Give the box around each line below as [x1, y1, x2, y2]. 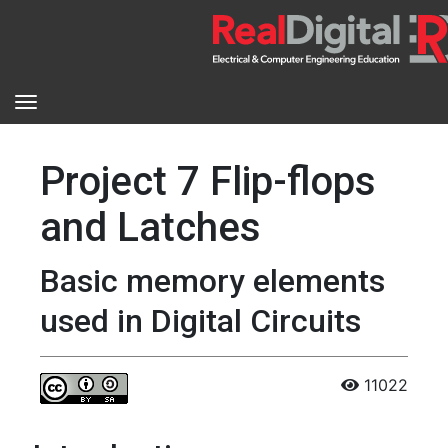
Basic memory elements [40, 262, 385, 300]
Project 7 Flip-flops [40, 158, 376, 205]
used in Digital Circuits [40, 302, 361, 340]
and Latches [40, 204, 261, 251]
